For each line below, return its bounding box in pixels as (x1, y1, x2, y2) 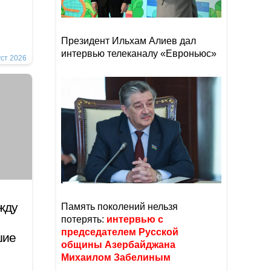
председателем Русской (61, 227, 178, 237)
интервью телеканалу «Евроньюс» (61, 48, 217, 59)
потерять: (61, 214, 106, 224)
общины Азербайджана (61, 240, 175, 250)
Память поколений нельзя (61, 201, 178, 212)
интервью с (106, 214, 163, 224)
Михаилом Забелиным (61, 252, 173, 263)
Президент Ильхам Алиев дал (61, 36, 196, 46)
